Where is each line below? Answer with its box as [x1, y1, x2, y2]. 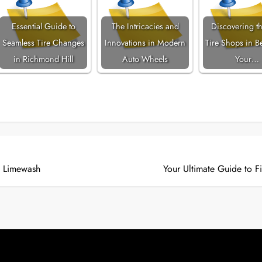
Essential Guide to [11, 20, 75, 32]
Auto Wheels [122, 53, 168, 65]
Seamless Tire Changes [2, 37, 85, 49]
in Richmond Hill [13, 53, 74, 65]
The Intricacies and [111, 20, 179, 32]
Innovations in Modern [105, 37, 186, 49]
